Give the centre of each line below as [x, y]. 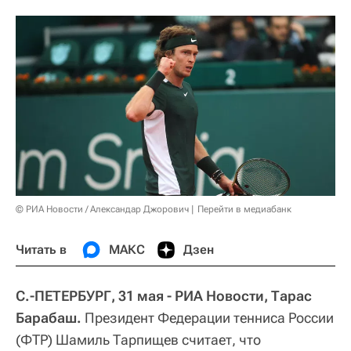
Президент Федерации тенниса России [209, 317]
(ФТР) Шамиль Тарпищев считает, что [138, 339]
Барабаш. [50, 317]
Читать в [41, 249]
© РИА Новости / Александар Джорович [102, 209]
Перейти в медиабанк [244, 209]
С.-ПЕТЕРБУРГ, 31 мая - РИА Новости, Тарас [164, 295]
